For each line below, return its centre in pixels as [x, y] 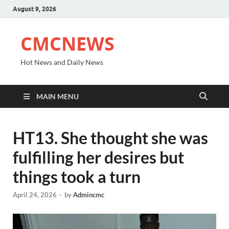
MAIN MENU [58, 96]
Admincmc [89, 195]
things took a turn [77, 177]
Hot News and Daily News [62, 62]
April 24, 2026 [35, 195]
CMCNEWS [67, 44]
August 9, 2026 [35, 9]
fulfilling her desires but [98, 157]
